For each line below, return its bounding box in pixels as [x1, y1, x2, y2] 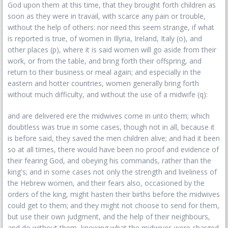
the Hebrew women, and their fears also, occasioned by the [8, 178, 205, 188]
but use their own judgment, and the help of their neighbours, [8, 212, 210, 221]
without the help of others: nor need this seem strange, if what [8, 22, 214, 32]
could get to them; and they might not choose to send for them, [8, 201, 219, 210]
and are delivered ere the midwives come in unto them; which [8, 111, 210, 121]
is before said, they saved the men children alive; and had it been [8, 133, 220, 143]
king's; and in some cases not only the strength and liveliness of [8, 167, 217, 177]
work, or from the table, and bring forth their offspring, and [8, 56, 202, 66]
